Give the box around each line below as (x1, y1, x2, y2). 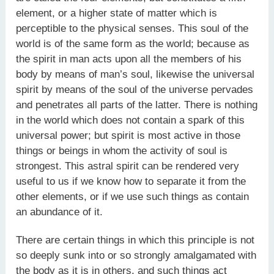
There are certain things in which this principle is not (16, 234, 255, 246)
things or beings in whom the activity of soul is (16, 144, 228, 157)
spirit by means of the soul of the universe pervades (16, 83, 254, 95)
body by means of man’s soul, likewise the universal (16, 68, 255, 80)
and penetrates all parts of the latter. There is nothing (16, 98, 258, 111)
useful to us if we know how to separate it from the (16, 175, 246, 187)
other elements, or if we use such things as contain (16, 190, 250, 202)
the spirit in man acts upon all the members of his (16, 53, 242, 65)
